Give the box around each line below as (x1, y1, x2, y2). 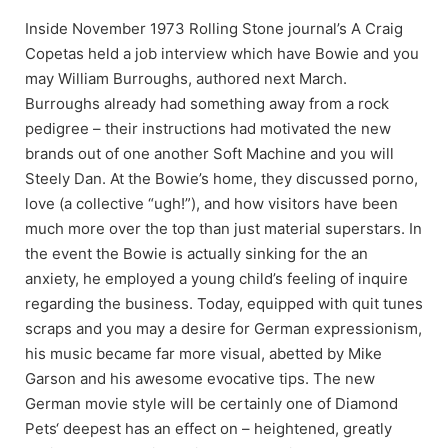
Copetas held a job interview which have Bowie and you (25, 43, 419, 63)
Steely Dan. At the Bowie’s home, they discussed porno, (25, 168, 418, 188)
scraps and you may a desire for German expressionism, (25, 318, 422, 338)
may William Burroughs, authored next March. (25, 68, 347, 88)
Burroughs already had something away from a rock (25, 93, 389, 113)
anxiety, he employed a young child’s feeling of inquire (25, 268, 408, 288)
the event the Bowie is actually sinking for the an (25, 243, 368, 263)
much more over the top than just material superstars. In (25, 218, 422, 238)
